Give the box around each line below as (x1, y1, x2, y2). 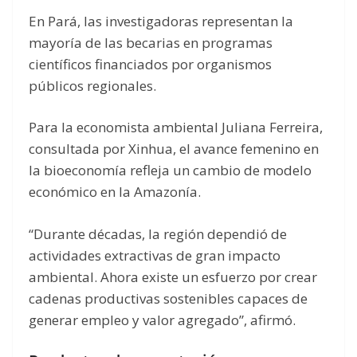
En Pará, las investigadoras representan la (29, 11, 293, 30)
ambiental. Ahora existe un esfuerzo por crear (29, 267, 317, 286)
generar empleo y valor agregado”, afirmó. (29, 310, 296, 329)
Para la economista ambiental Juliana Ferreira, (29, 118, 323, 137)
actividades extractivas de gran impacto (29, 245, 280, 265)
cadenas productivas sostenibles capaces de (29, 288, 308, 308)
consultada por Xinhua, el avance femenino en (29, 139, 319, 159)
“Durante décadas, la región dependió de (29, 224, 287, 243)
